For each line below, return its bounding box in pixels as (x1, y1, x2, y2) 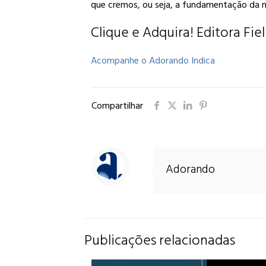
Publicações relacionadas (84, 229, 235, 252)
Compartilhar (91, 98, 143, 113)
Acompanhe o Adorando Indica (90, 53, 217, 68)
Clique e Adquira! (90, 21, 197, 44)
